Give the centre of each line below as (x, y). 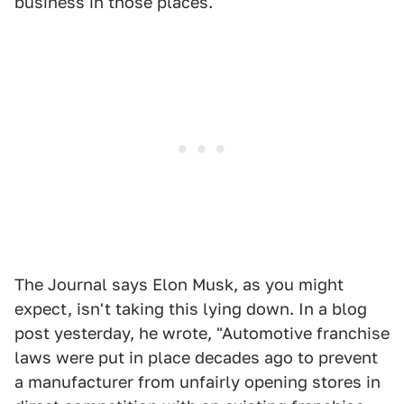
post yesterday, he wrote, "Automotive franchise (202, 333)
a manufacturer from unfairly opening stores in (197, 382)
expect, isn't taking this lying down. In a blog (191, 309)
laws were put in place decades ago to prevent (196, 358)
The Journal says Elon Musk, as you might (179, 285)
